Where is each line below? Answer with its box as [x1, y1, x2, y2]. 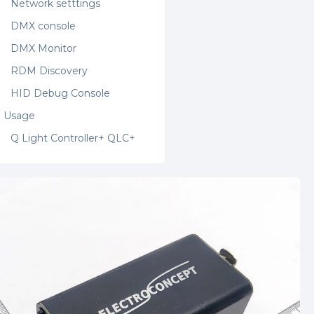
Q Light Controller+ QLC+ [11, 132, 136, 144]
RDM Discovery [11, 64, 88, 77]
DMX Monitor [11, 42, 77, 55]
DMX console [11, 20, 76, 32]
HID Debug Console [11, 87, 111, 100]
